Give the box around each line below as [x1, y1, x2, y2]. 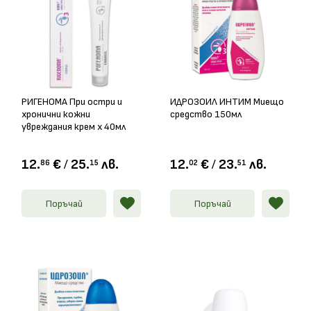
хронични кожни [22, 108, 90, 121]
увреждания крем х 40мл [22, 121, 126, 133]
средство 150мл [170, 108, 242, 121]
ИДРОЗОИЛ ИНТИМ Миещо [170, 96, 284, 108]
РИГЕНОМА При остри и [22, 96, 122, 108]
